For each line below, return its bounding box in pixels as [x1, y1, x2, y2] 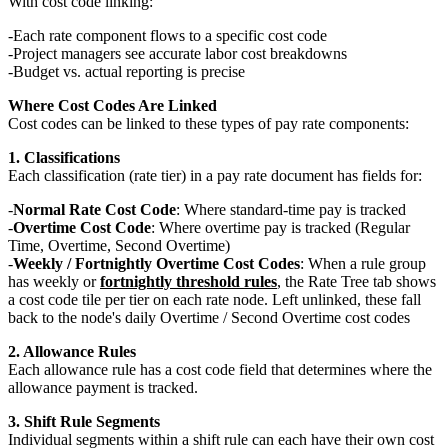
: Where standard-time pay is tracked [176, 201, 406, 219]
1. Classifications [8, 149, 120, 167]
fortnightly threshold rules [100, 273, 277, 291]
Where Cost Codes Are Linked [8, 97, 217, 115]
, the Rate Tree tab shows [277, 273, 436, 291]
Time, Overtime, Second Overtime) [8, 237, 230, 255]
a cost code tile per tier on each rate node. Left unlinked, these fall [8, 291, 421, 309]
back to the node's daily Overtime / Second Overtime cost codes [8, 309, 410, 327]
